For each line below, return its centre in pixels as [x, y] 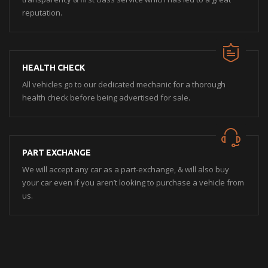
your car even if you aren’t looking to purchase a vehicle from [133, 182]
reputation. [42, 12]
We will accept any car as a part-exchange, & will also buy [126, 169]
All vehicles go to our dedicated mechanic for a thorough [124, 84]
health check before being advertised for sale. [106, 97]
